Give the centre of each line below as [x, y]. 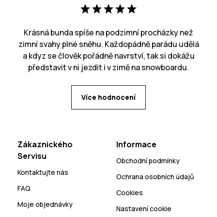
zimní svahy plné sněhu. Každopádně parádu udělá [108, 44]
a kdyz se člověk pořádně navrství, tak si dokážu [108, 56]
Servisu [32, 156]
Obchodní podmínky [148, 161]
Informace [136, 145]
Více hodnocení [108, 97]
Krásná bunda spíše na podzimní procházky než [108, 33]
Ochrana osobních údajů [155, 177]
